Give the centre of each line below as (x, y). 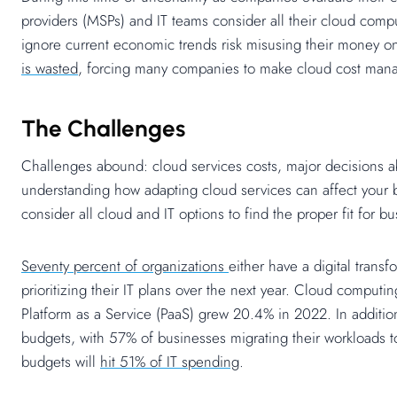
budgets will (61, 362)
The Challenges (103, 129)
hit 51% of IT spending (170, 362)
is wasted (50, 69)
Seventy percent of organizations (125, 266)
